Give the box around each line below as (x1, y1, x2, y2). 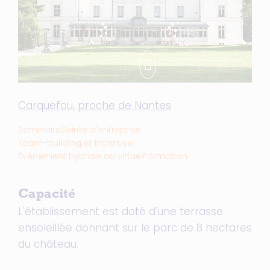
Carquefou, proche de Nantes (18, 98, 171, 113)
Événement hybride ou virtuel (18, 150, 143, 162)
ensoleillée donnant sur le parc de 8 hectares (18, 221, 252, 235)
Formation (143, 150, 187, 162)
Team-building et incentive (18, 137, 133, 149)
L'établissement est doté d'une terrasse (18, 204, 223, 219)
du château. (18, 237, 78, 251)
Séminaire (18, 124, 61, 136)
